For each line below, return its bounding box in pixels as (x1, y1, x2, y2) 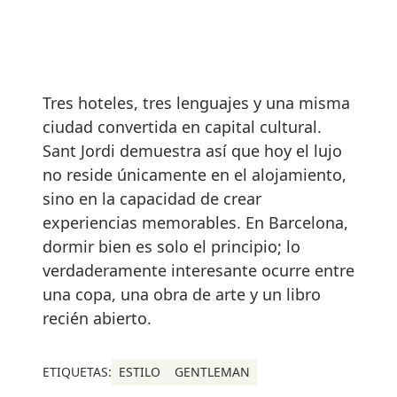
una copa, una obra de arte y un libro (43, 284, 321, 306)
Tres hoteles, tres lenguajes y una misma (43, 92, 350, 114)
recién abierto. (43, 307, 152, 330)
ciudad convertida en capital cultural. (43, 116, 322, 138)
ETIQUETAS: (43, 363, 112, 381)
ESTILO (119, 363, 160, 381)
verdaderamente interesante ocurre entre (43, 260, 354, 282)
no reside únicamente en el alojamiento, (43, 164, 346, 186)
